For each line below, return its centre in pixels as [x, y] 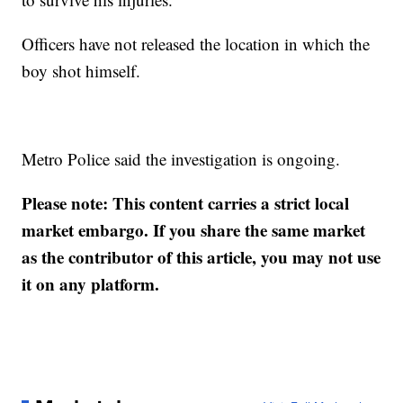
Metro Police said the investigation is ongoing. [181, 159]
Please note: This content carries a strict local [186, 203]
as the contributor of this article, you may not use [201, 257]
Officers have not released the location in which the [196, 44]
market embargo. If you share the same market [194, 230]
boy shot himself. [81, 71]
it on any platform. [91, 284]
